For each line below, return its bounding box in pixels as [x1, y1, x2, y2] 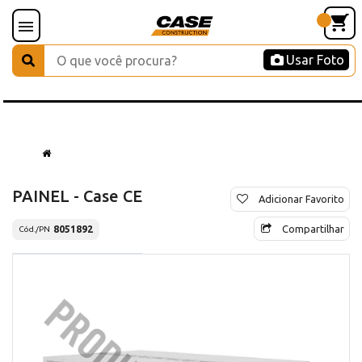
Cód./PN [19, 225, 50, 234]
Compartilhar [282, 222, 344, 234]
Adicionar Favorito [259, 192, 344, 204]
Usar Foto [286, 53, 344, 67]
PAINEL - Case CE [12, 186, 142, 205]
